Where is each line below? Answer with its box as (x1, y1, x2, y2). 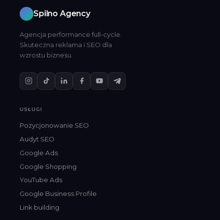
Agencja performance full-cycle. (20, 30, 122, 38)
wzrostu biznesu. (20, 51, 73, 59)
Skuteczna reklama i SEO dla (20, 40, 112, 49)
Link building (20, 203, 59, 212)
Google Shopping (20, 162, 77, 170)
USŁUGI (20, 106, 43, 112)
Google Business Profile (20, 190, 97, 198)
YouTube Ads (20, 176, 62, 184)
